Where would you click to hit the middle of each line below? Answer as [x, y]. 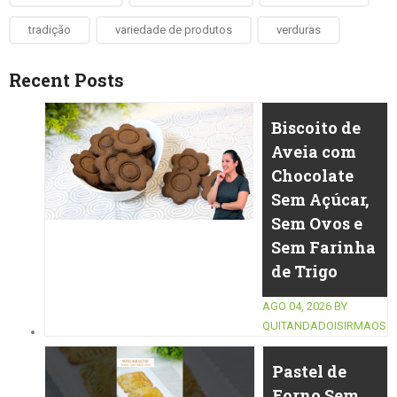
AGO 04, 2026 [297, 306]
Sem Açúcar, [320, 199]
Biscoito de [316, 128]
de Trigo [304, 271]
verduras [299, 30]
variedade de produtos [174, 30]
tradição [50, 30]
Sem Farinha [323, 247]
